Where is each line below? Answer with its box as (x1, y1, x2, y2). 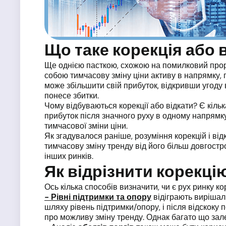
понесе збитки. (44, 90, 99, 101)
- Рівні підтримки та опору (44, 192, 151, 202)
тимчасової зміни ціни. (44, 121, 128, 131)
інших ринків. (44, 151, 93, 161)
